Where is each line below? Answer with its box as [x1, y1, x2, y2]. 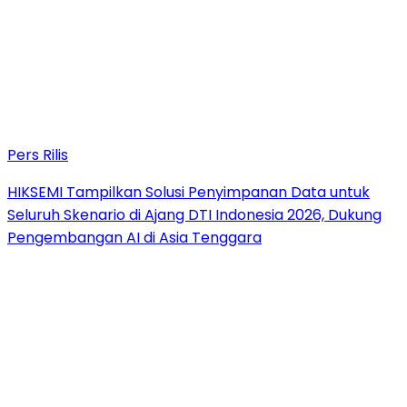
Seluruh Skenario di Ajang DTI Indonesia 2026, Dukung [7, 203, 382, 225]
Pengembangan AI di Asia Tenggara [7, 226, 262, 248]
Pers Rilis [7, 144, 68, 165]
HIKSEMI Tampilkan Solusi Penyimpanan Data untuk [7, 181, 370, 203]
